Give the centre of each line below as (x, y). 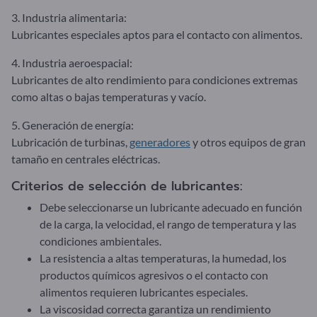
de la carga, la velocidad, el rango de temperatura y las (168, 224)
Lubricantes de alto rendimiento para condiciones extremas (155, 79)
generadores (160, 142)
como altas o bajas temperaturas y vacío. (109, 96)
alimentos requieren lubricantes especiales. (144, 292)
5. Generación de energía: (73, 125)
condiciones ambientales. (100, 241)
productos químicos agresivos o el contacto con (154, 275)
